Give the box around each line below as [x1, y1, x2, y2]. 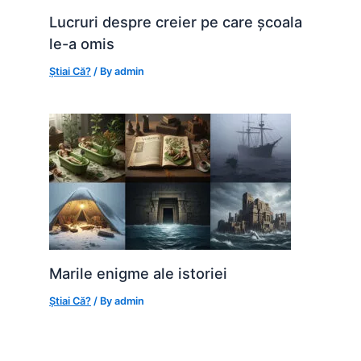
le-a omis [49, 35, 115, 53]
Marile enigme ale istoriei [49, 264, 228, 283]
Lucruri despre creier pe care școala [49, 13, 303, 31]
